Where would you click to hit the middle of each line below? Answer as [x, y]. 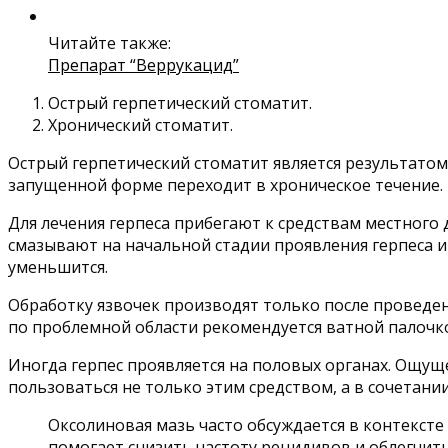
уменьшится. [58, 267]
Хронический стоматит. [140, 125]
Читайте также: [109, 43]
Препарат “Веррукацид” [143, 65]
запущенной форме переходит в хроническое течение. [225, 185]
